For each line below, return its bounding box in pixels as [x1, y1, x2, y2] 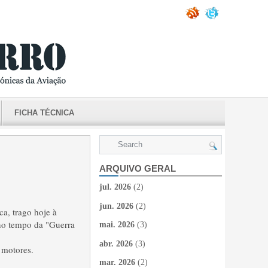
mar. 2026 [99, 258, 135, 267]
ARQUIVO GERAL [99, 163, 176, 173]
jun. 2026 [99, 201, 133, 211]
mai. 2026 [99, 220, 135, 229]
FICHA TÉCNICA [14, 108, 74, 117]
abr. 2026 [99, 239, 133, 248]
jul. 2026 [99, 182, 131, 191]
